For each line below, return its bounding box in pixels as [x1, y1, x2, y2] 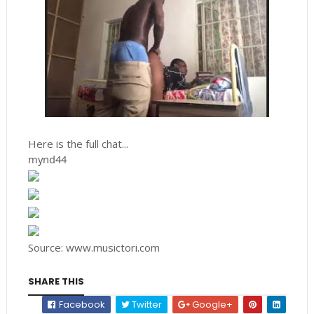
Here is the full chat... [27, 137, 128, 151]
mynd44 [27, 152, 67, 167]
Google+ [190, 298, 233, 312]
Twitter [130, 298, 163, 312]
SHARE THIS [27, 275, 84, 289]
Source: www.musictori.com [27, 240, 160, 255]
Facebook [57, 298, 106, 312]
